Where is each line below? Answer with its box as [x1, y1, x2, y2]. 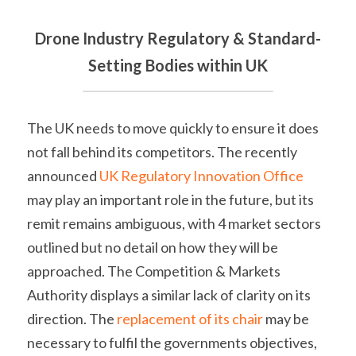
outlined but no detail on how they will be [27, 238, 278, 256]
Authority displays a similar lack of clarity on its [27, 285, 311, 304]
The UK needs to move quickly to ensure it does [27, 118, 319, 137]
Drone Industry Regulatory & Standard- [35, 28, 321, 48]
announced [27, 166, 99, 184]
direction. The [27, 309, 117, 327]
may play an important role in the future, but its [27, 190, 314, 208]
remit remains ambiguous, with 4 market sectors [27, 214, 321, 232]
